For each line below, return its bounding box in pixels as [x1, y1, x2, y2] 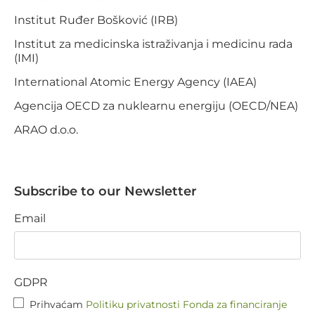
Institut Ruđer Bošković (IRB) [14, 13, 178, 27]
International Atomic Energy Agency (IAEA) [14, 75, 257, 89]
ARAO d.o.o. [14, 122, 78, 136]
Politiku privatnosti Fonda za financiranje [86, 297, 287, 311]
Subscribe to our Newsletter [14, 183, 197, 199]
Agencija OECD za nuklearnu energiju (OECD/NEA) [14, 98, 298, 112]
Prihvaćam [30, 297, 86, 311]
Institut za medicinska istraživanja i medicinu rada [14, 37, 292, 51]
